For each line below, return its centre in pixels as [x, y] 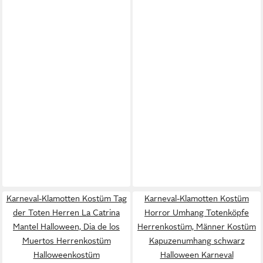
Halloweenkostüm [66, 254]
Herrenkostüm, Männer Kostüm [197, 226]
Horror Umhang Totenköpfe [197, 212]
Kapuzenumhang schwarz [197, 240]
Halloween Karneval [197, 254]
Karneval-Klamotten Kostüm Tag [66, 198]
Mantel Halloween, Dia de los [66, 226]
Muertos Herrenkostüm [66, 240]
